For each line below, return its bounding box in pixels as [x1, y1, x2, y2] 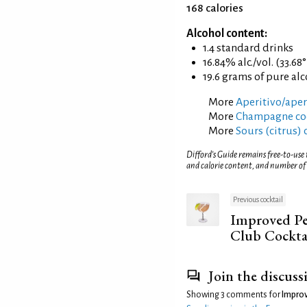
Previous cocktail [233, 195, 283, 204]
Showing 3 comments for [186, 290, 282, 300]
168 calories [186, 1, 243, 14]
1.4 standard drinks [203, 41, 293, 54]
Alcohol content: [186, 27, 267, 40]
